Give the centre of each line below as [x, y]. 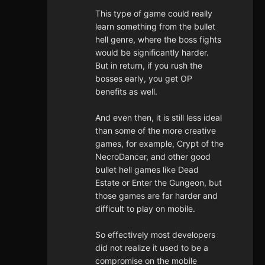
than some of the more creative [156, 131]
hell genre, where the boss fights [158, 40]
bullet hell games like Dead [147, 170]
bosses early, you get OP [144, 79]
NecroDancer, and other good [153, 157]
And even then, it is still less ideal [159, 118]
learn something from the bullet [155, 27]
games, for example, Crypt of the [159, 144]
